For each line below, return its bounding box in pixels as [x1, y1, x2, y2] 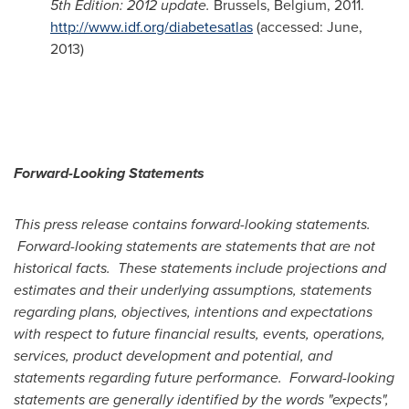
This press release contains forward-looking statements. [14, 214, 371, 235]
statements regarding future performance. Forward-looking [14, 367, 394, 388]
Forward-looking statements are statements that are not [14, 236, 375, 257]
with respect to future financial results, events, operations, [14, 323, 385, 344]
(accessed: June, [253, 16, 362, 37]
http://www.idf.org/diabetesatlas [50, 16, 253, 37]
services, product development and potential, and [14, 345, 332, 366]
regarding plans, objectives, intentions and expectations [14, 301, 372, 322]
